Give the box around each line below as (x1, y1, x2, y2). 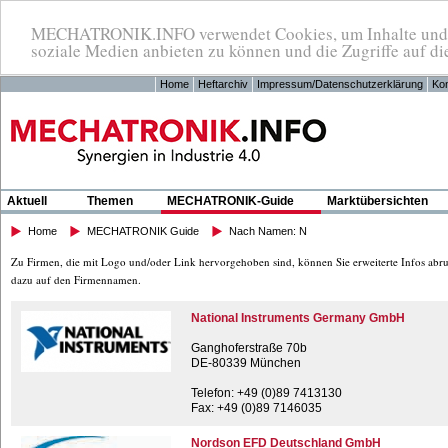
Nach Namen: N (229, 225, 307, 237)
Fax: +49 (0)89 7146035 (191, 401, 322, 415)
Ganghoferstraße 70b (191, 341, 307, 355)
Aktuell (7, 194, 47, 208)
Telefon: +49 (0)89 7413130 (191, 386, 342, 400)
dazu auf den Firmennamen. (11, 272, 141, 287)
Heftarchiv (198, 78, 248, 90)
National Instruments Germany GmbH (191, 311, 405, 325)
